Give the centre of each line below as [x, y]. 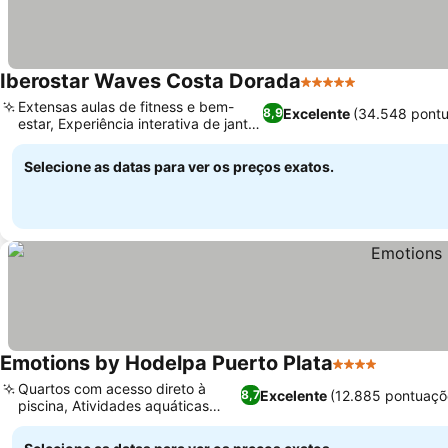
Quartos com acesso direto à [112, 388]
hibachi [41, 140]
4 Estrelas [369, 374]
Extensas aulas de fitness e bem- [126, 106]
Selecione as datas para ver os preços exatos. [179, 166]
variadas [46, 422]
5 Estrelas [337, 92]
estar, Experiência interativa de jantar [139, 123]
